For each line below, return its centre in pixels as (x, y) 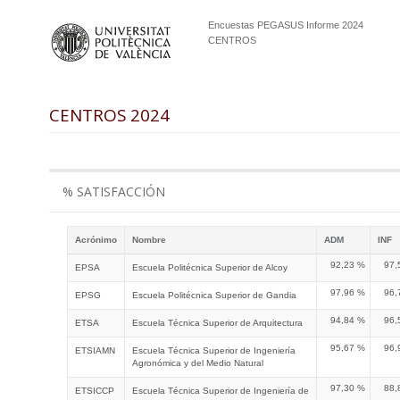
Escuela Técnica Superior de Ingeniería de (221, 391)
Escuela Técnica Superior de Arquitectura (217, 323)
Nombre (149, 240)
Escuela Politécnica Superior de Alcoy (210, 267)
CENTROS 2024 (109, 115)
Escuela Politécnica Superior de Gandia (214, 295)
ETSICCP (95, 391)
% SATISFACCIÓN (114, 192)
